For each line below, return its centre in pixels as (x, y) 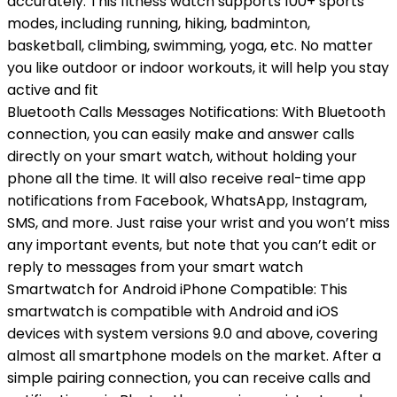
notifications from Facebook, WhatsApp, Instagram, (187, 201)
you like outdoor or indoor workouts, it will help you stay (198, 68)
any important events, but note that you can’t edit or (192, 245)
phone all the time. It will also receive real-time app (187, 179)
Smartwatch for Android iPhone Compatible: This (177, 289)
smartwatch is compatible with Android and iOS (173, 311)
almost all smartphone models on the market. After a (194, 356)
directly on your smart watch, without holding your (182, 156)
